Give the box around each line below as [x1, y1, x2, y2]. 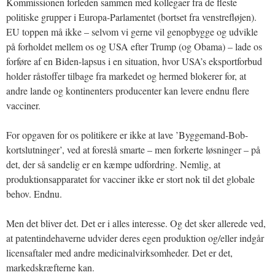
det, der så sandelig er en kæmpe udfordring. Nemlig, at [6, 157, 220, 171]
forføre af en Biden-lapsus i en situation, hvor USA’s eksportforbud [6, 54, 262, 68]
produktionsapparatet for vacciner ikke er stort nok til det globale [6, 172, 255, 185]
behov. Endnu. [6, 187, 62, 200]
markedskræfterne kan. [6, 260, 95, 274]
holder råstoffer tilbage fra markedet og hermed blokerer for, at [6, 69, 246, 82]
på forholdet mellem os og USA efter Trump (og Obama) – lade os [6, 39, 262, 53]
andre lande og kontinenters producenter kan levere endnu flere [6, 83, 249, 97]
